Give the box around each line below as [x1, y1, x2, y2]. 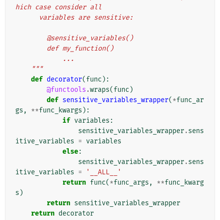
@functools [47, 85, 86, 94]
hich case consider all [15, 3, 102, 12]
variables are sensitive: [39, 13, 133, 22]
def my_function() [47, 44, 113, 53]
